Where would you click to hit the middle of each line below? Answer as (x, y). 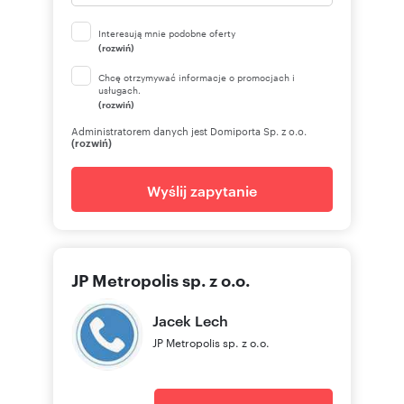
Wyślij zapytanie (202, 190)
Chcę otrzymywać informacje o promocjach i (197, 77)
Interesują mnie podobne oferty (167, 32)
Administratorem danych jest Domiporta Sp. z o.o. (189, 130)
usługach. (119, 89)
